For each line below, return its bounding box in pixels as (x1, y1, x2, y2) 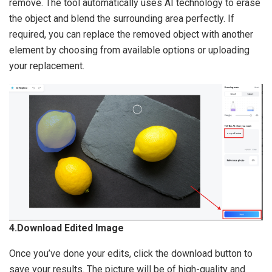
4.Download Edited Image (9, 222, 124, 234)
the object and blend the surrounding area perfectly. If (9, 12, 234, 24)
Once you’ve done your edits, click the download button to (9, 247, 253, 259)
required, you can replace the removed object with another (9, 28, 253, 40)
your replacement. (9, 59, 84, 72)
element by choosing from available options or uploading (9, 44, 250, 56)
